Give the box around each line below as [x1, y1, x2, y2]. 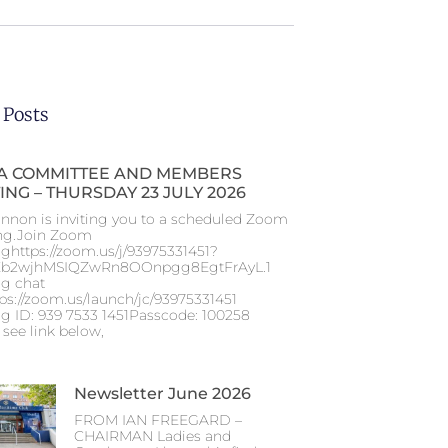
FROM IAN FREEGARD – [74, 410, 242, 429]
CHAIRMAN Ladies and [74, 426, 231, 445]
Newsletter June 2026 [74, 383, 251, 403]
